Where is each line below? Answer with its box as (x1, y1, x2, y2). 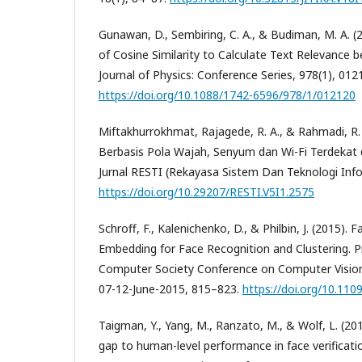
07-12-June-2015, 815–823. (99, 280, 242, 297)
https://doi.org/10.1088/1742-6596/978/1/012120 (99, 86, 356, 103)
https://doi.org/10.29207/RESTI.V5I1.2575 (99, 183, 314, 200)
